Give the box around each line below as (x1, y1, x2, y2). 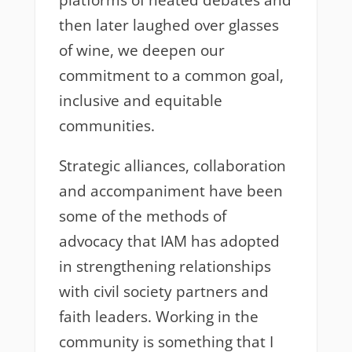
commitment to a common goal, (58, 65, 284, 86)
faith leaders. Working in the (58, 306, 258, 328)
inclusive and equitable (58, 90, 222, 112)
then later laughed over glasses (58, 15, 279, 36)
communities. (58, 115, 163, 137)
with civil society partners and (58, 281, 269, 302)
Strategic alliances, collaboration (58, 156, 286, 177)
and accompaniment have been (58, 181, 283, 202)
